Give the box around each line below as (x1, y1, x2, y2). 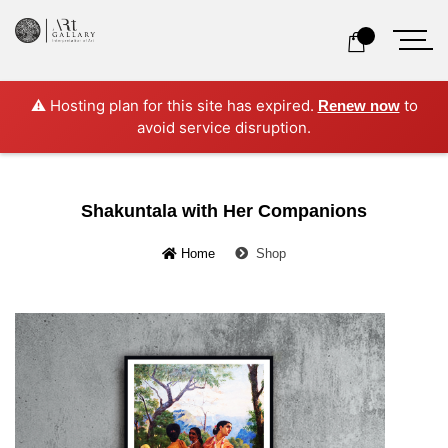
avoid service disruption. (137, 118, 311, 137)
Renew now (317, 97, 400, 114)
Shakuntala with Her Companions (81, 201, 367, 221)
